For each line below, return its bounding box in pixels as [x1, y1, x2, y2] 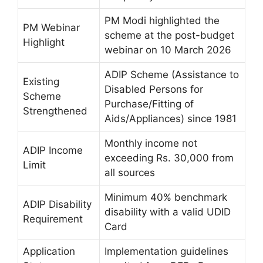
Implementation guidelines [104, 245, 228, 257]
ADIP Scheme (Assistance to [104, 68, 239, 80]
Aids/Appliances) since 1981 [104, 112, 237, 124]
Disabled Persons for [104, 83, 203, 95]
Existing [23, 75, 59, 87]
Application [23, 245, 75, 257]
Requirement [23, 213, 83, 225]
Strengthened [23, 104, 87, 117]
